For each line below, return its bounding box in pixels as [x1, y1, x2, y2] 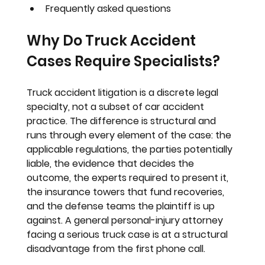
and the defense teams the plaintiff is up [27, 199, 218, 213]
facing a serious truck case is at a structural [27, 227, 231, 241]
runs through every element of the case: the [27, 128, 234, 142]
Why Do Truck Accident [27, 30, 199, 50]
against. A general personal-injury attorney [27, 213, 226, 227]
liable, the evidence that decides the [27, 156, 197, 170]
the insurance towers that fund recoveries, [27, 185, 227, 199]
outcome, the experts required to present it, [27, 170, 231, 185]
